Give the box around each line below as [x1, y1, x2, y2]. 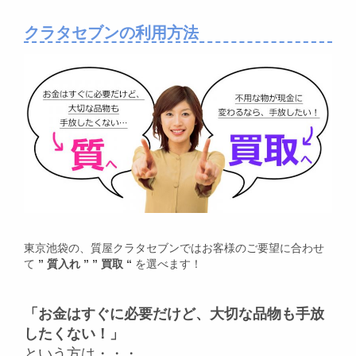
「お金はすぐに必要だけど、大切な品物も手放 [24, 306, 324, 323]
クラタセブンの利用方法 [24, 24, 199, 42]
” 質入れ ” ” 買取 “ [38, 257, 135, 271]
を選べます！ [135, 257, 202, 271]
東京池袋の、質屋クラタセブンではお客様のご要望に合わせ [24, 242, 324, 255]
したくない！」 [24, 326, 124, 342]
